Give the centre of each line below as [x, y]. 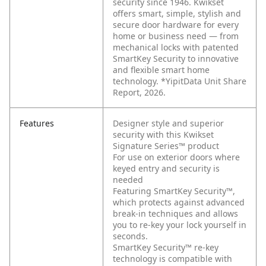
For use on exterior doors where [176, 157]
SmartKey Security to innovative [176, 59]
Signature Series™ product [166, 146]
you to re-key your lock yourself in [180, 225]
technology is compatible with [172, 259]
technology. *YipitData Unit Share [180, 81]
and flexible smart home [161, 70]
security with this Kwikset [163, 135]
